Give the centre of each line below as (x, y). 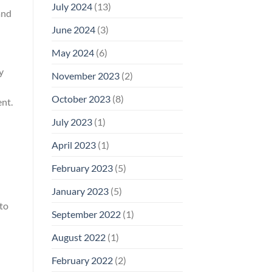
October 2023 (81, 98)
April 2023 (73, 144)
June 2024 (73, 29)
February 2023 (82, 168)
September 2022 (86, 214)
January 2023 (80, 191)
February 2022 (82, 260)
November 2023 (85, 75)
